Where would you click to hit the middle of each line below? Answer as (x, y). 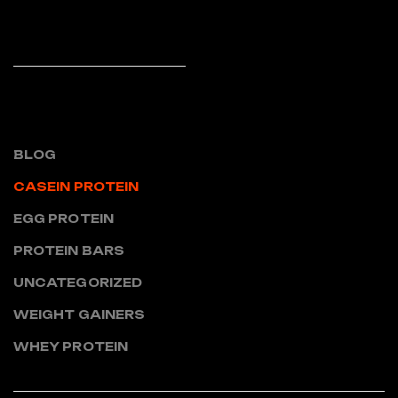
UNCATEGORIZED (78, 282)
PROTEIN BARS (69, 250)
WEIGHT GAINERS (80, 314)
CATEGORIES (86, 119)
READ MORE (58, 28)
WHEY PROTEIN (71, 346)
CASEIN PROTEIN (76, 186)
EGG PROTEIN (64, 218)
